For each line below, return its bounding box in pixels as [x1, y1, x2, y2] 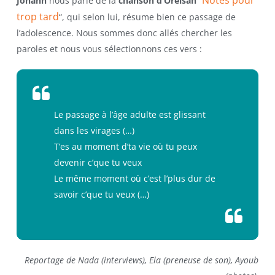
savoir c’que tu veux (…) [53, 188, 149, 200]
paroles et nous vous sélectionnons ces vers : [16, 43, 202, 55]
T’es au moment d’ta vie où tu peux [53, 141, 197, 152]
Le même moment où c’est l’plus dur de [53, 172, 215, 184]
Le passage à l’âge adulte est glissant [53, 109, 206, 120]
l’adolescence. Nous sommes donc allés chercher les [16, 27, 232, 39]
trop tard [16, 10, 59, 23]
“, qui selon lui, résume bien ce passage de [58, 11, 236, 23]
